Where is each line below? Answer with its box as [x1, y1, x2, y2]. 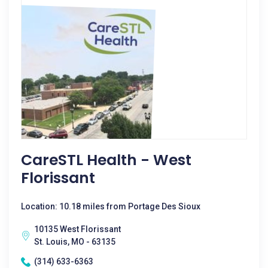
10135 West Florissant [34, 224, 121, 234]
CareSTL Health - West [21, 150, 191, 170]
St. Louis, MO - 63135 [34, 237, 115, 246]
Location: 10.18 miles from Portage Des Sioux [21, 202, 200, 211]
